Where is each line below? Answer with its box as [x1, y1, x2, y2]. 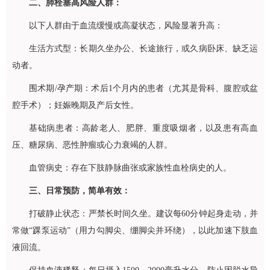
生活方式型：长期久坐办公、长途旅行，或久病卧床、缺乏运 [29, 44, 258, 53]
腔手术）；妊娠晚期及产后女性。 [12, 101, 139, 110]
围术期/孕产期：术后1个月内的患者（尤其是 [29, 84, 198, 93]
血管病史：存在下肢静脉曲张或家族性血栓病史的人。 [29, 163, 231, 172]
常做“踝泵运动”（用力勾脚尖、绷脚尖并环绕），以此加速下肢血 [12, 226, 258, 235]
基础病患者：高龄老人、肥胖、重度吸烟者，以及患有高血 [29, 124, 258, 133]
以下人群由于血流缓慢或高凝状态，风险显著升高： [29, 21, 223, 30]
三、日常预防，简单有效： [29, 186, 130, 195]
